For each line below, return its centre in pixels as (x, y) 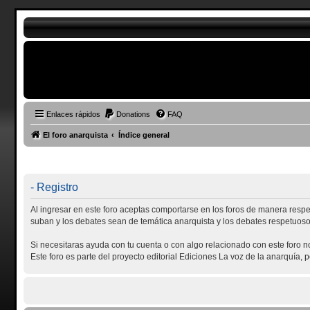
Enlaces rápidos (73, 114)
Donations (133, 114)
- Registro (54, 187)
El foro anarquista (75, 135)
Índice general (144, 135)
